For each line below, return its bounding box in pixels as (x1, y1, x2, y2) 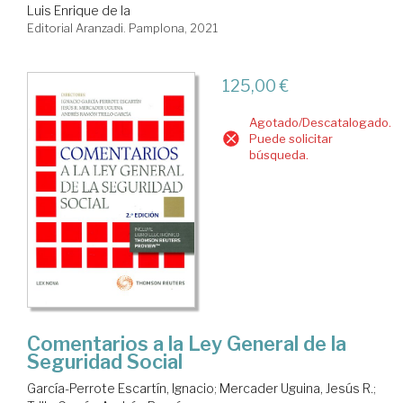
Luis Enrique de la (27, 2, 130, 18)
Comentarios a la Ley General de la (27, 332, 346, 356)
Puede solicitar (248, 130, 333, 146)
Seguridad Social (27, 350, 183, 374)
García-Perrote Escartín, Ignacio (27, 381, 214, 397)
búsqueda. (248, 147, 309, 162)
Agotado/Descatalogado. (248, 114, 391, 130)
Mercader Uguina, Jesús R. (219, 381, 373, 397)
